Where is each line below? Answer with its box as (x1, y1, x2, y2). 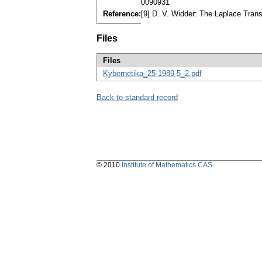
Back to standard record (96, 93, 178, 102)
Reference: (103, 9, 141, 19)
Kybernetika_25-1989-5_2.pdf (103, 69, 202, 78)
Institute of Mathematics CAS (122, 161, 212, 170)
